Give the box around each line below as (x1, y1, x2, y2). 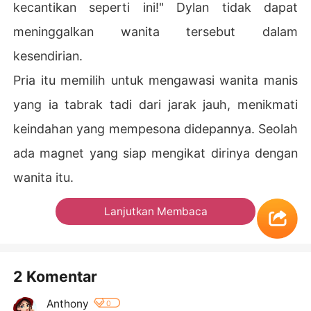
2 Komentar (13, 267, 98, 285)
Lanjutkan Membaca (103, 204, 208, 218)
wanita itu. (13, 169, 74, 185)
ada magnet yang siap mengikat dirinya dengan (13, 145, 298, 160)
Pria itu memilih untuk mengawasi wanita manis (13, 72, 298, 87)
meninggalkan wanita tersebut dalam (13, 24, 298, 39)
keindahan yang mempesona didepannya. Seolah (13, 121, 298, 136)
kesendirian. (13, 48, 83, 63)
